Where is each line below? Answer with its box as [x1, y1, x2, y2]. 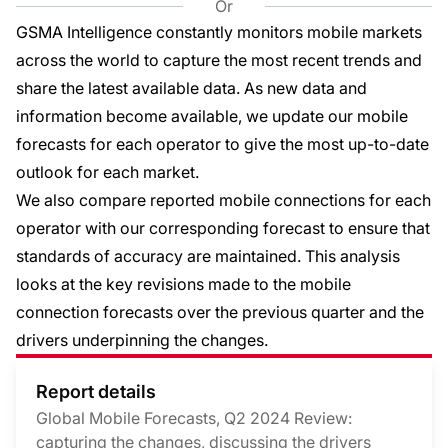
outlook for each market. [16, 162, 199, 182]
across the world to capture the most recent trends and [16, 50, 422, 70]
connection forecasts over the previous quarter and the [16, 302, 424, 322]
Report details [36, 381, 156, 402]
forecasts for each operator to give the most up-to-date [16, 134, 429, 154]
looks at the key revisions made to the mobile [16, 274, 351, 294]
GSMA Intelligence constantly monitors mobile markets [16, 22, 422, 42]
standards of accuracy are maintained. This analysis [16, 246, 400, 266]
